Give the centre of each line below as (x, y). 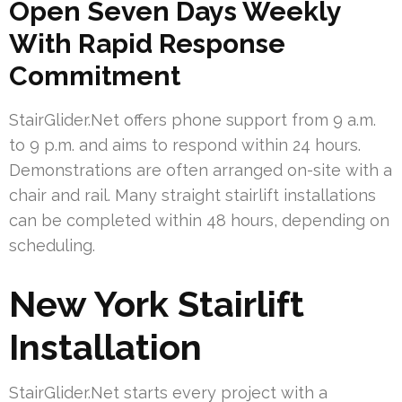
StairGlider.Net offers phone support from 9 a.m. (192, 119)
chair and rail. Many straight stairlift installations (192, 195)
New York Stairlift (157, 303)
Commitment (95, 75)
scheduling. (52, 245)
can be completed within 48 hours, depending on (199, 220)
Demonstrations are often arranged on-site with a (201, 170)
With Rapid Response (147, 43)
